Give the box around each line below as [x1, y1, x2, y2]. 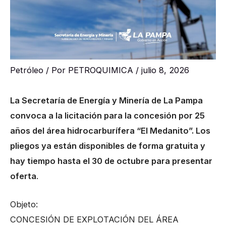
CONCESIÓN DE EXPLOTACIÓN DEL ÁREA [10, 214, 179, 225]
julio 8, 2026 [141, 65, 189, 76]
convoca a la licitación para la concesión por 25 [10, 110, 205, 121]
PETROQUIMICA [68, 65, 136, 76]
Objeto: [10, 199, 38, 210]
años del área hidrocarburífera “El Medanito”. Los [10, 126, 210, 136]
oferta [10, 171, 36, 182]
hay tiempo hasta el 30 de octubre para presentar [10, 156, 212, 166]
